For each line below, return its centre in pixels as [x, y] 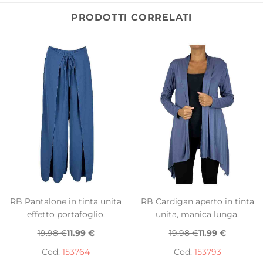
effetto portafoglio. [66, 215]
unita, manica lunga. [197, 215]
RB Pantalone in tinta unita [66, 202]
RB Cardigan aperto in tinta [197, 202]
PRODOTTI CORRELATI [131, 18]
